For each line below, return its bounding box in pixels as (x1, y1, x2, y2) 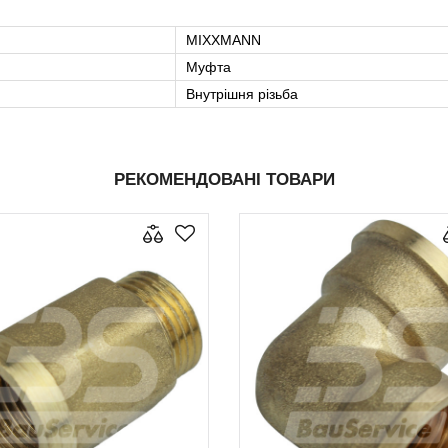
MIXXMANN (186, 32, 261, 49)
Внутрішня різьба (186, 86, 298, 103)
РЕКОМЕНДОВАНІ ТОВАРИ (113, 170, 335, 190)
